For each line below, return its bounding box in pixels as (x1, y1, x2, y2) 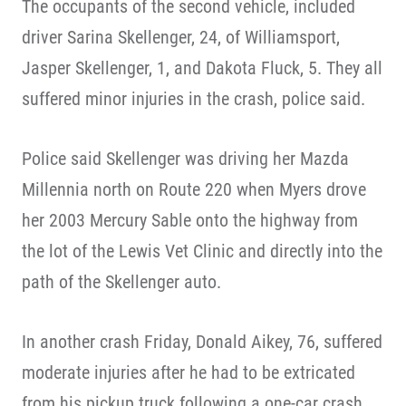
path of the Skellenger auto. (22, 271, 221, 293)
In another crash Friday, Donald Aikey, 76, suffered (22, 331, 382, 353)
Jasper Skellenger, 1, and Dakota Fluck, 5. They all (22, 57, 382, 79)
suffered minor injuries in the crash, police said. (22, 88, 365, 110)
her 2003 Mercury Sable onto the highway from (22, 209, 358, 231)
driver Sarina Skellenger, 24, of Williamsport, (22, 26, 340, 48)
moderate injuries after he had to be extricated (22, 362, 355, 383)
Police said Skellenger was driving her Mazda (22, 148, 349, 169)
